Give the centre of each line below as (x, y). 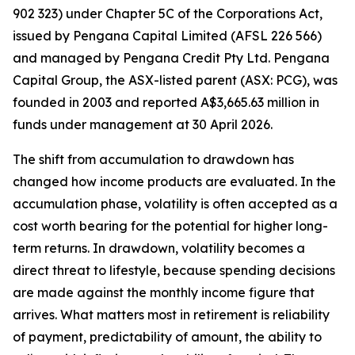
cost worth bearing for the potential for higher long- (170, 226)
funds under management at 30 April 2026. (143, 124)
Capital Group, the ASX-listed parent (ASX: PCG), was (175, 80)
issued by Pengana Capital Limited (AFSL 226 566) (167, 36)
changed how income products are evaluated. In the (174, 181)
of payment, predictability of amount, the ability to (167, 337)
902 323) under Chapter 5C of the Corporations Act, (168, 13)
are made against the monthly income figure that (164, 292)
